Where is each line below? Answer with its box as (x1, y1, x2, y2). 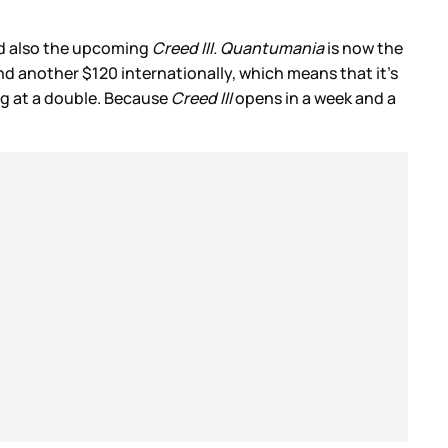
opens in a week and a (232, 87, 396, 110)
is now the (324, 37, 403, 60)
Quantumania (220, 37, 324, 60)
